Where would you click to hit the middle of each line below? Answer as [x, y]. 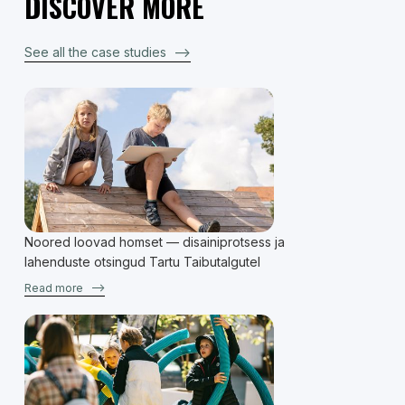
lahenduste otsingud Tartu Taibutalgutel [142, 262]
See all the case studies [95, 52]
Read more [53, 287]
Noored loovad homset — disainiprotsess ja [154, 242]
